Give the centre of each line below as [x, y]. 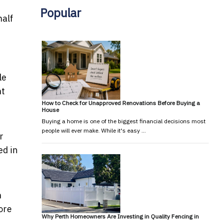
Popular [60, 13]
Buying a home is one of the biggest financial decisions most [124, 121]
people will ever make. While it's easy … [94, 130]
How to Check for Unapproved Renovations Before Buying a [121, 103]
